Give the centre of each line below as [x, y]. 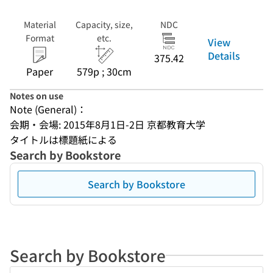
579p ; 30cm [104, 71]
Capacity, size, [104, 24]
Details [224, 55]
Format [40, 38]
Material [40, 24]
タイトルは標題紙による [63, 140]
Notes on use [37, 96]
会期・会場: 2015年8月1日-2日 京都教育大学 [108, 124]
